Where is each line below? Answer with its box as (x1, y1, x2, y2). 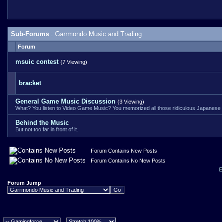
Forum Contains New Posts (88, 148, 157, 154)
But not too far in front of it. (15, 126, 78, 132)
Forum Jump (7, 180, 41, 186)
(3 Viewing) (117, 99, 144, 105)
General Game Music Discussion (15, 98, 115, 105)
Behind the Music (15, 119, 69, 126)
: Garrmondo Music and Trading (49, 30, 142, 38)
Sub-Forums (11, 30, 49, 38)
